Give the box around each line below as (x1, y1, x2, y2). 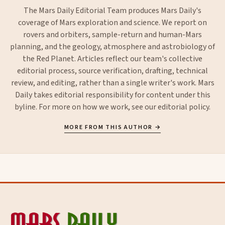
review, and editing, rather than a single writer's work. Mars (11, 77, 214, 89)
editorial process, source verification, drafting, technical (17, 65, 208, 77)
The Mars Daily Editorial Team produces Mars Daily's (24, 5, 201, 17)
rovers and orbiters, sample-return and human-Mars (23, 29, 202, 41)
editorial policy (158, 101, 209, 113)
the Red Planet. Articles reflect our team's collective (23, 53, 202, 65)
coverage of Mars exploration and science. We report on (18, 17, 207, 29)
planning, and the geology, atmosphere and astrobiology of (10, 41, 215, 53)
